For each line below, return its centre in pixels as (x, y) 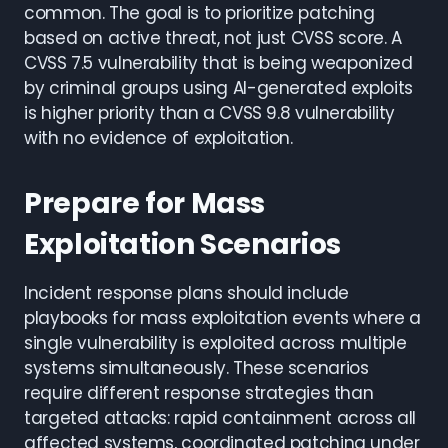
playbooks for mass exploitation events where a (222, 318)
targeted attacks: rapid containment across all (220, 418)
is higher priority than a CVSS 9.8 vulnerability (210, 113)
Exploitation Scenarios (182, 244)
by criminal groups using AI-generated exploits (218, 88)
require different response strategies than (199, 393)
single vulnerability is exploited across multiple (215, 343)
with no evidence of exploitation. (158, 138)
